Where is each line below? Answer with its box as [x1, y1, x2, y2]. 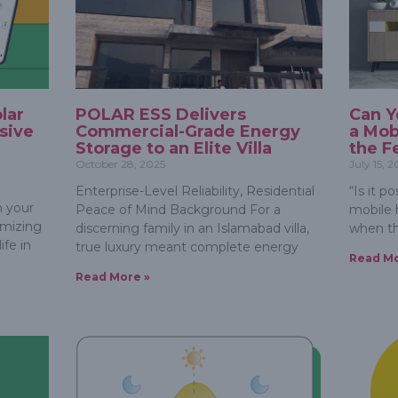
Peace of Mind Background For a [75, 202, 281, 219]
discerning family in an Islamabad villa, [75, 220, 309, 237]
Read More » [75, 270, 150, 284]
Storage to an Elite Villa [75, 139, 272, 159]
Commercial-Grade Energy [75, 122, 300, 142]
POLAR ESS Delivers [75, 105, 246, 125]
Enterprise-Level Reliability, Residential [75, 183, 314, 200]
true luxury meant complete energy [75, 239, 298, 256]
